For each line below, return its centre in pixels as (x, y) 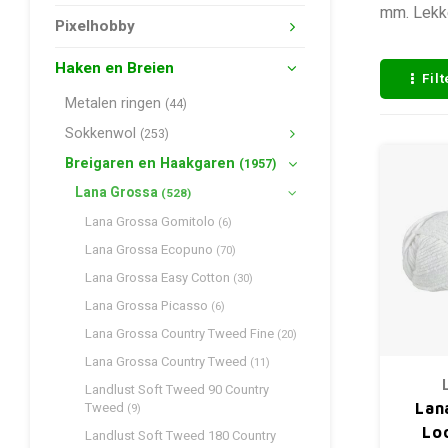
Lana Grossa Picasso (148, 305)
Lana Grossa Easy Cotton (159, 277)
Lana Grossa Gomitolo (151, 221)
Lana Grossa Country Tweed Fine (181, 333)
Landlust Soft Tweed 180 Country (180, 435)
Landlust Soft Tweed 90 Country (177, 389)
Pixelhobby (95, 26)
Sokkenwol (102, 133)
